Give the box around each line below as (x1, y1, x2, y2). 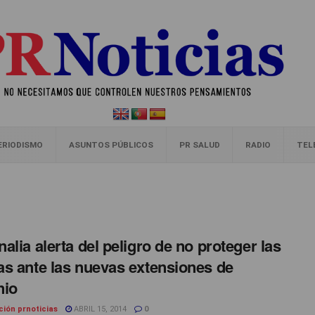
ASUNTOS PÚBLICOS (68, 140, 153, 150)
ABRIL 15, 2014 (72, 304, 127, 314)
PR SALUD (179, 140, 220, 150)
